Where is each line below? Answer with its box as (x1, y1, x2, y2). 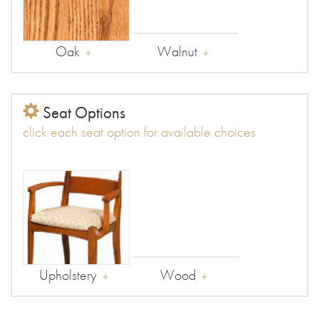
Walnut (157, 42, 197, 61)
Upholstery (38, 266, 97, 285)
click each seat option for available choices (23, 122, 256, 141)
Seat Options (39, 102, 125, 123)
